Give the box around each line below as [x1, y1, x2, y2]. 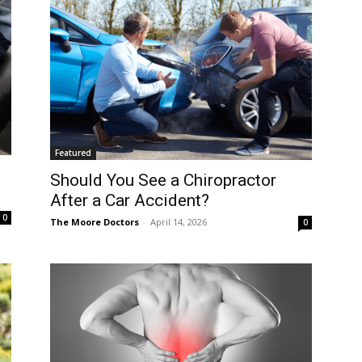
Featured [55, 147, 91, 159]
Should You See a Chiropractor [50, 170, 276, 191]
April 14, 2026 [150, 216, 207, 229]
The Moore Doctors [50, 216, 139, 229]
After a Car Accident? [50, 191, 209, 211]
